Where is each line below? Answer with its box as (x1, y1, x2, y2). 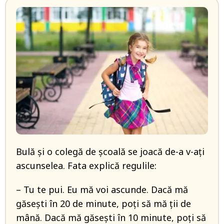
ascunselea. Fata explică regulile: (16, 159, 156, 172)
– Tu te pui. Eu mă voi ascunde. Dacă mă (16, 183, 188, 196)
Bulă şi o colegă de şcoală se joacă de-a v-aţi (16, 145, 204, 158)
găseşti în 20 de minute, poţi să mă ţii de (16, 197, 191, 210)
